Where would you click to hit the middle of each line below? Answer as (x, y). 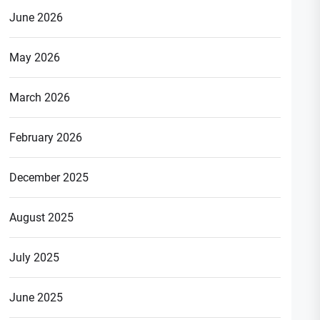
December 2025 (49, 177)
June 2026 (36, 17)
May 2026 (35, 57)
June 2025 (36, 297)
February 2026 (46, 137)
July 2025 (35, 257)
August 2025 (42, 217)
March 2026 (40, 97)
